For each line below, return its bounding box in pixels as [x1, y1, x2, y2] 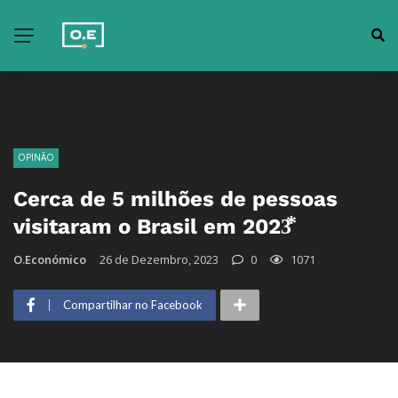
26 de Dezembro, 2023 [99, 251, 219, 267]
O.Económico [13, 251, 86, 267]
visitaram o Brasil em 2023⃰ [13, 214, 291, 239]
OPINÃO [18, 151, 54, 163]
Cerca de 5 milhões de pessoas [13, 187, 338, 211]
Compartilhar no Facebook [63, 298, 203, 312]
